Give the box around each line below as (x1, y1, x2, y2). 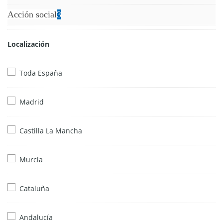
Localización (7, 39, 49, 49)
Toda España (19, 68, 62, 78)
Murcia (19, 154, 43, 164)
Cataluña (19, 183, 49, 193)
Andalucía (19, 212, 53, 222)
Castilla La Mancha (19, 125, 82, 135)
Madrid (19, 97, 44, 107)
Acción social (7, 9, 57, 20)
